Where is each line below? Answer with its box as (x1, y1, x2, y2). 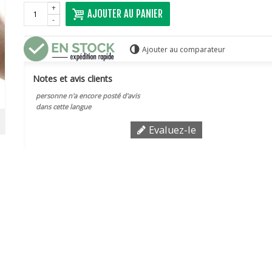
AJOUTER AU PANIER (87, 8, 163, 21)
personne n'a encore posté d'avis (35, 91, 140, 101)
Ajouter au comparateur (142, 44, 226, 55)
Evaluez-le (146, 123, 197, 137)
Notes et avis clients (32, 73, 112, 85)
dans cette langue (35, 102, 91, 112)
